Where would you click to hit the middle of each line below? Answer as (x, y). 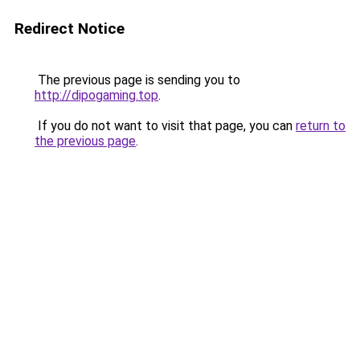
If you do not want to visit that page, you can (165, 126)
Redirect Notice (70, 29)
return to (321, 126)
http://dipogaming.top (96, 95)
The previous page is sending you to (137, 80)
